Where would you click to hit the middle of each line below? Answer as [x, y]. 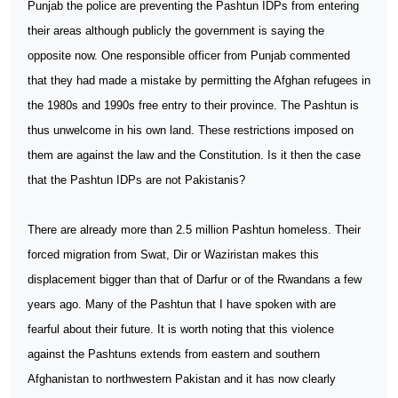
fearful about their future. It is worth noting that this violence [181, 329]
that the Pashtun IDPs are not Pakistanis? [136, 180]
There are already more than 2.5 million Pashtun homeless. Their [194, 230]
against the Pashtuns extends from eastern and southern [174, 354]
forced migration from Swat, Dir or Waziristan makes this [173, 255]
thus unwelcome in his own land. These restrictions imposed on [191, 130]
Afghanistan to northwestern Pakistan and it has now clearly [182, 379]
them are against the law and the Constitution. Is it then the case [194, 155]
